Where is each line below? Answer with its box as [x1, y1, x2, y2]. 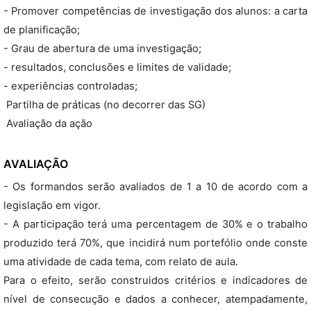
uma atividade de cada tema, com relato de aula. [3, 255, 238, 268]
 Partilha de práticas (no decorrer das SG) [3, 99, 205, 111]
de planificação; [3, 24, 80, 36]
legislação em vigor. [3, 199, 101, 212]
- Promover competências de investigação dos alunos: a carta [3, 5, 308, 17]
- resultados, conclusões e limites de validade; [3, 61, 231, 74]
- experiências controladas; [3, 80, 137, 92]
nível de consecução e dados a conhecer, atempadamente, [3, 293, 308, 305]
